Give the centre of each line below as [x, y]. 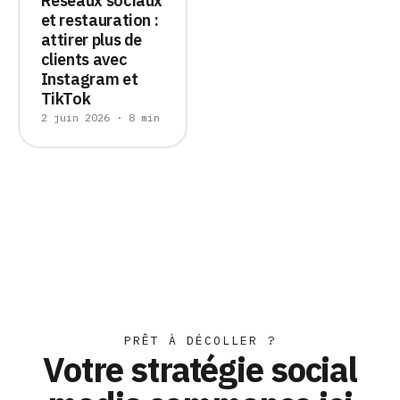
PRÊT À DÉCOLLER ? [200, 341]
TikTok [66, 98]
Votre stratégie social [200, 369]
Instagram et [89, 79]
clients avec [84, 59]
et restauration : [100, 20]
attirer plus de [92, 39]
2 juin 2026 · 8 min [100, 117]
